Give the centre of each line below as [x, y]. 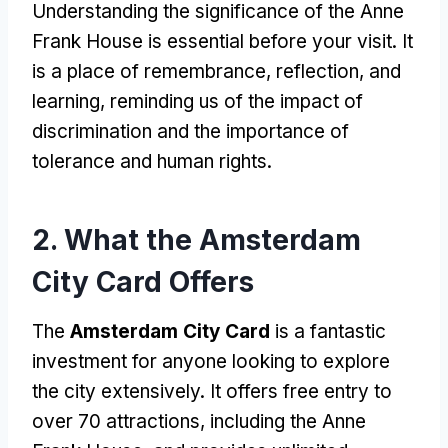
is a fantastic [328, 331]
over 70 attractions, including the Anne [199, 421]
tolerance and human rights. [152, 161]
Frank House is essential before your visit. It [222, 41]
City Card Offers [143, 281]
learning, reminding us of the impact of [197, 101]
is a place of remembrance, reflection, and [216, 71]
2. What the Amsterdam [196, 239]
